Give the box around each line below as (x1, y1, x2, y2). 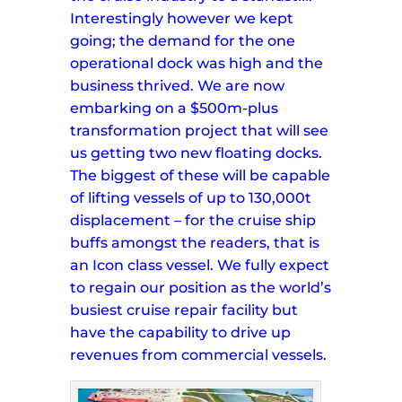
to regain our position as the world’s (70, 279, 332, 297)
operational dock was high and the (70, 55, 324, 73)
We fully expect (217, 257, 330, 275)
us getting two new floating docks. (70, 144, 323, 162)
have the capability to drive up (70, 324, 292, 342)
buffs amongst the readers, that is (70, 234, 320, 252)
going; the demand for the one (70, 32, 296, 50)
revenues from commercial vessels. (70, 346, 328, 364)
